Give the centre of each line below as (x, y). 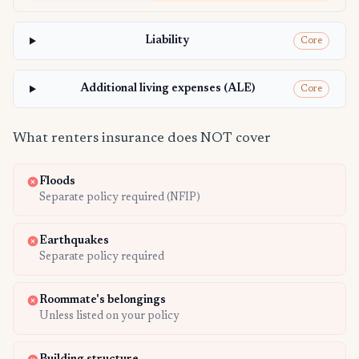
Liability (167, 41)
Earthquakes (74, 242)
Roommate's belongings (103, 301)
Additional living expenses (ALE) (167, 89)
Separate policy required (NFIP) (120, 198)
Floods (57, 182)
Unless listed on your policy (109, 317)
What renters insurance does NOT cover (142, 139)
